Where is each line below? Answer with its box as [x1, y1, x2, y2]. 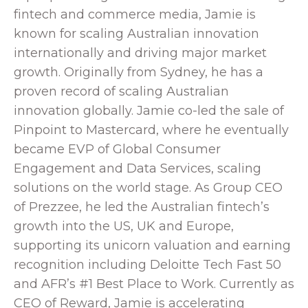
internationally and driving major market [14, 45, 267, 61]
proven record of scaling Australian [14, 84, 229, 100]
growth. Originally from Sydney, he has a [14, 65, 263, 80]
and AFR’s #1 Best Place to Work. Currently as [14, 276, 294, 292]
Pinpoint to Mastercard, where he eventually [14, 122, 289, 138]
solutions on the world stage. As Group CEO [14, 180, 283, 196]
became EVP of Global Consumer [14, 142, 221, 157]
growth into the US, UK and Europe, [14, 219, 234, 234]
